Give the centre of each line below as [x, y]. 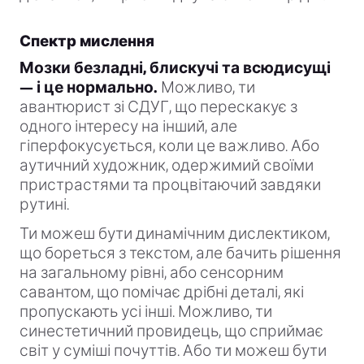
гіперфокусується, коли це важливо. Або [169, 146]
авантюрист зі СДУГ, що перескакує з [158, 107]
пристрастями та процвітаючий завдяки [170, 185]
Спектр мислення [87, 41]
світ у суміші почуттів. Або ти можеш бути [173, 351]
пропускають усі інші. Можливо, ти [146, 312]
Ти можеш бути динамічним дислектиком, [175, 234]
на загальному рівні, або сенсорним [152, 273]
